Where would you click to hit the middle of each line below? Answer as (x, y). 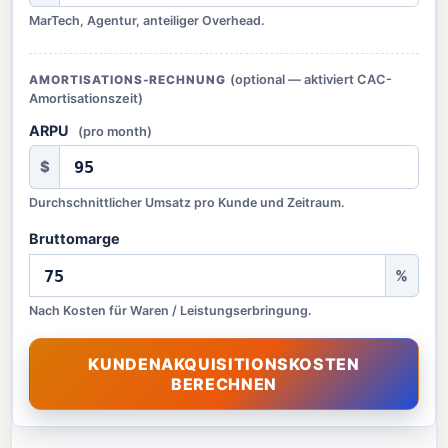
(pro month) (114, 131)
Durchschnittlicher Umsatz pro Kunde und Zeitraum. (187, 202)
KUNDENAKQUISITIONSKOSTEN (224, 364)
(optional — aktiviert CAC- (311, 80)
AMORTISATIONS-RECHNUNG (129, 80)
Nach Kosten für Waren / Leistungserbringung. (171, 311)
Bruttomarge (75, 238)
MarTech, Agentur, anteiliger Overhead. (147, 21)
